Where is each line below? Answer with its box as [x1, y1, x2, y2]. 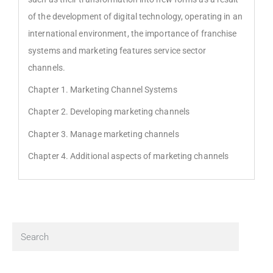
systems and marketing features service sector [28, 45, 207, 55]
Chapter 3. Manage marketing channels [28, 129, 179, 139]
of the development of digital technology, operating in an [28, 11, 243, 21]
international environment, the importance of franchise [28, 28, 237, 38]
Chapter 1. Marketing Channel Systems [28, 84, 177, 94]
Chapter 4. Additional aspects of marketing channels [28, 151, 229, 161]
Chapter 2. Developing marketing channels [28, 107, 190, 117]
